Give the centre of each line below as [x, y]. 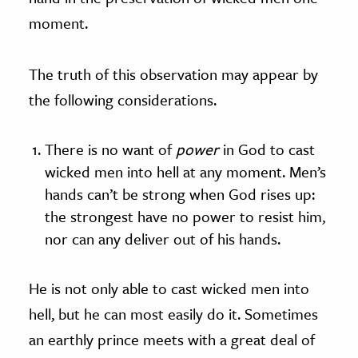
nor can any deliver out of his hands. [163, 238]
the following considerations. [123, 99]
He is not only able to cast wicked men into [169, 288]
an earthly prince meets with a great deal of [172, 339]
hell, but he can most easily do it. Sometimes [173, 313]
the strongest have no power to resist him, [185, 216]
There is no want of [110, 149]
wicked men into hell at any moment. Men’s [185, 171]
